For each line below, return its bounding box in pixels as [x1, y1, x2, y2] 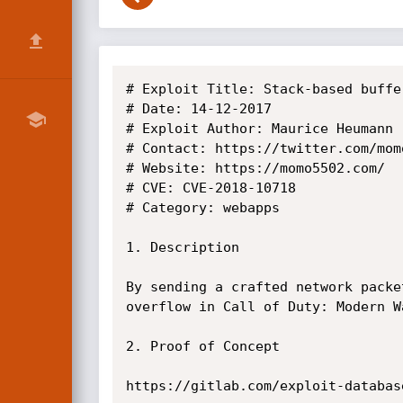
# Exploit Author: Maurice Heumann [125, 121, 393, 137]
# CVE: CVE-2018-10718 [125, 180, 296, 196]
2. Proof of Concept [125, 338, 280, 354]
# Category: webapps [125, 200, 280, 216]
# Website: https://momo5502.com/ [125, 160, 385, 176]
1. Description [125, 239, 239, 255]
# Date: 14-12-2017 [125, 101, 272, 117]
